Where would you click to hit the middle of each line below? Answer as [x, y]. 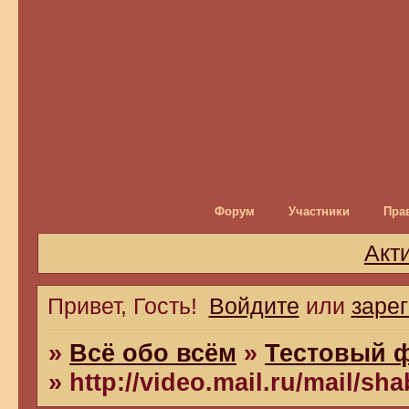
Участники [319, 211]
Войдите [254, 307]
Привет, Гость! [122, 307]
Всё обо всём [153, 353]
